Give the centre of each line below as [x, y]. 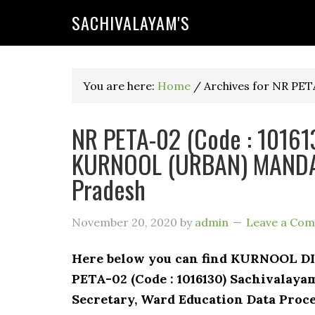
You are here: [120, 86]
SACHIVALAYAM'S [131, 22]
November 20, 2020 [124, 222]
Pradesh [109, 189]
